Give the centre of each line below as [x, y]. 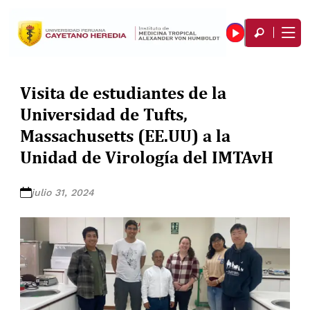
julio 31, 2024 [63, 192]
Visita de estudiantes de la [124, 92]
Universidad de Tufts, [104, 114]
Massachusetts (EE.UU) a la [126, 135]
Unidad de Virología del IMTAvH [147, 157]
